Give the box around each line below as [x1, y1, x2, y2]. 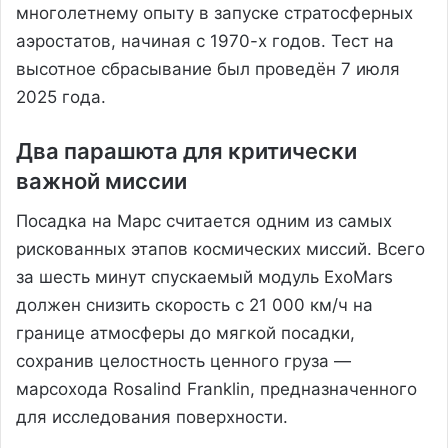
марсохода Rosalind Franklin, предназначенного [16, 378, 417, 399]
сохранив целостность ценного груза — [16, 350, 351, 371]
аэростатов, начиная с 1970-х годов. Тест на [16, 30, 394, 51]
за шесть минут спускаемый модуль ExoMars [16, 266, 393, 287]
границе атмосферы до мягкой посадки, [16, 322, 355, 343]
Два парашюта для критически [16, 137, 357, 164]
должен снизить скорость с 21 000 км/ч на [16, 294, 373, 315]
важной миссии [16, 167, 187, 194]
